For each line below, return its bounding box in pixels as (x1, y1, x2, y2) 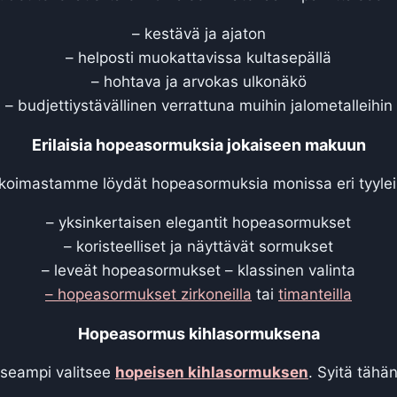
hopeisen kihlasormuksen (115, 362, 308, 381)
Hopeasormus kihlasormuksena (77, 323, 320, 343)
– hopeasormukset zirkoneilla (45, 284, 252, 303)
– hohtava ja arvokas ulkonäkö (90, 72, 307, 90)
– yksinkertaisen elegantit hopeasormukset (46, 213, 351, 231)
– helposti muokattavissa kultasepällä (66, 48, 331, 66)
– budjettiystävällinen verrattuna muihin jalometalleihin (4, 96, 393, 114)
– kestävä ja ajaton (131, 24, 266, 43)
